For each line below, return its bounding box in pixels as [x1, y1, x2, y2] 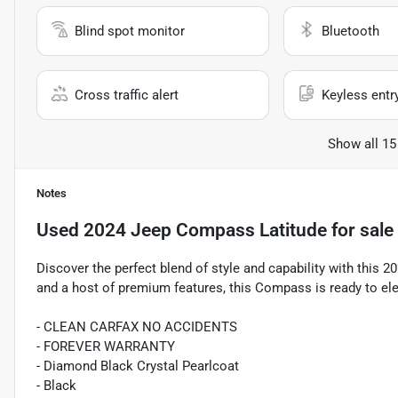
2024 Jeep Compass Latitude [84, 219, 327, 242]
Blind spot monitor [75, 23, 185, 40]
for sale [327, 219, 394, 242]
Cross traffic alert [75, 87, 179, 104]
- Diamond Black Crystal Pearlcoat [36, 358, 239, 375]
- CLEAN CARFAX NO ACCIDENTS [36, 319, 237, 336]
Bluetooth [321, 23, 379, 40]
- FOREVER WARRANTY [36, 338, 175, 355]
